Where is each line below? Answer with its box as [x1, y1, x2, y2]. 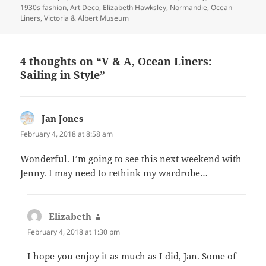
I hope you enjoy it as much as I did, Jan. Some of [27, 249, 237, 262]
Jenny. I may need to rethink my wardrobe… [20, 166, 208, 179]
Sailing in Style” [20, 68, 106, 83]
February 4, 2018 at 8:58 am [20, 129, 113, 140]
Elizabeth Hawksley [103, 2, 167, 12]
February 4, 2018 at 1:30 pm [27, 226, 121, 237]
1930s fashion [20, 2, 67, 12]
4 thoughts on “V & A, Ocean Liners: [20, 54, 212, 69]
